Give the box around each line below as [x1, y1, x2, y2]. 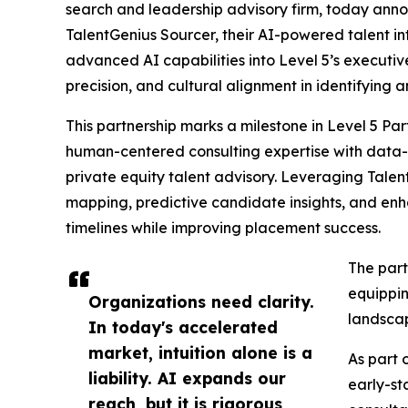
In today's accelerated [88, 317, 278, 338]
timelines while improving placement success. [66, 219, 381, 238]
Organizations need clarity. [88, 291, 314, 312]
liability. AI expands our [88, 368, 286, 389]
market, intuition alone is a [88, 342, 312, 363]
